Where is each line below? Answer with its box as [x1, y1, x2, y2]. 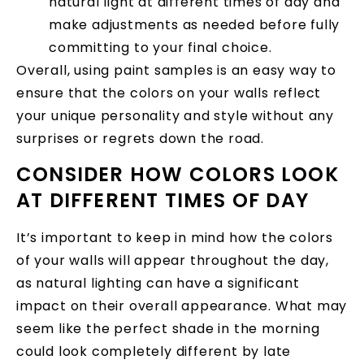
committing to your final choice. [49, 37, 272, 57]
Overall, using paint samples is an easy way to [16, 60, 336, 80]
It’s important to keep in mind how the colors [16, 228, 333, 248]
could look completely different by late [16, 342, 292, 362]
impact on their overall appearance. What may [16, 297, 348, 316]
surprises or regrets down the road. [16, 128, 264, 148]
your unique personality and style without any [16, 106, 334, 125]
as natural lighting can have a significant [16, 274, 300, 293]
